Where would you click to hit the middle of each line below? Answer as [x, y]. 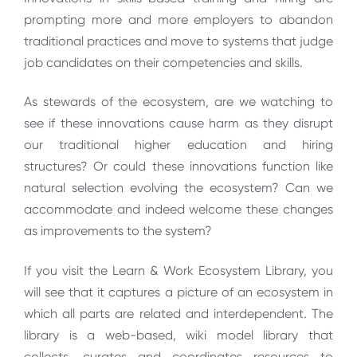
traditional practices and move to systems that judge [178, 41]
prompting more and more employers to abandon [178, 19]
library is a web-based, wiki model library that [178, 335]
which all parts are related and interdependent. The [178, 313]
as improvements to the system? [118, 231]
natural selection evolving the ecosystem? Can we [178, 188]
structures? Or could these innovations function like [178, 167]
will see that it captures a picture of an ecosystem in [178, 292]
